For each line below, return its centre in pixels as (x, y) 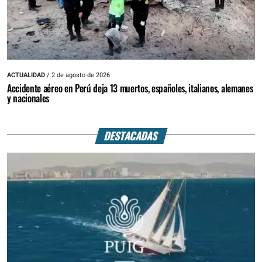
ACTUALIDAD (26, 75)
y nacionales (28, 99)
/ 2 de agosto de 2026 (77, 75)
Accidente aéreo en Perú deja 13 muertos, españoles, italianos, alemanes (130, 89)
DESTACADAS (131, 135)
